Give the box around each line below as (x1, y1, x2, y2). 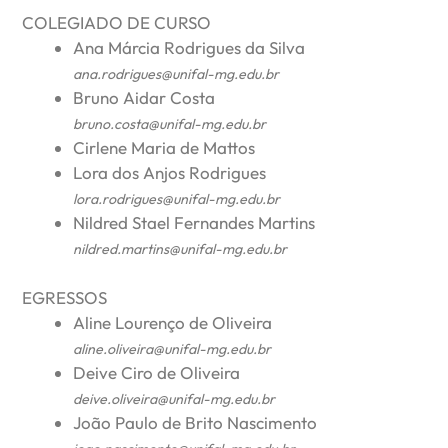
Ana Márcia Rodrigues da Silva (73, 36, 306, 58)
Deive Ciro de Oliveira (73, 362, 241, 384)
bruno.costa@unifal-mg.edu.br (73, 114, 267, 133)
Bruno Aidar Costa (73, 86, 216, 108)
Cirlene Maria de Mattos (73, 136, 256, 158)
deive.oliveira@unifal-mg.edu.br (73, 390, 276, 409)
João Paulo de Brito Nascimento (73, 412, 318, 434)
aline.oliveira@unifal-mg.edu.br (73, 340, 272, 359)
